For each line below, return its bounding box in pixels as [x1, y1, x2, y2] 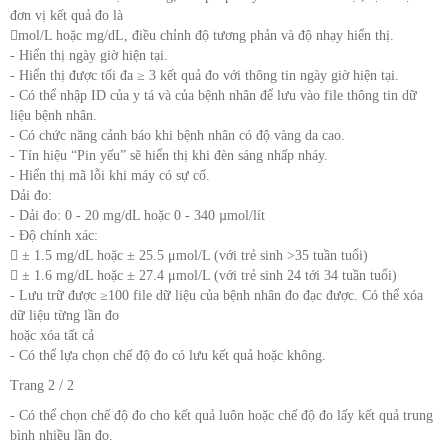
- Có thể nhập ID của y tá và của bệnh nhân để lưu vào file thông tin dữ [10, 88, 417, 104]
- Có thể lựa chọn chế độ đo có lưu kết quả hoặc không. [10, 348, 326, 364]
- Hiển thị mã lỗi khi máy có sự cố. [10, 168, 210, 184]
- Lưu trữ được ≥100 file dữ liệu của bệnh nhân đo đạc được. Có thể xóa [10, 288, 423, 304]
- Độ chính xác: [10, 228, 98, 244]
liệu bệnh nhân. [10, 108, 97, 124]
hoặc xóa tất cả [10, 328, 94, 344]
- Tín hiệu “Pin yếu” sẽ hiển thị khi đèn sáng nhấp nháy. [10, 148, 328, 164]
